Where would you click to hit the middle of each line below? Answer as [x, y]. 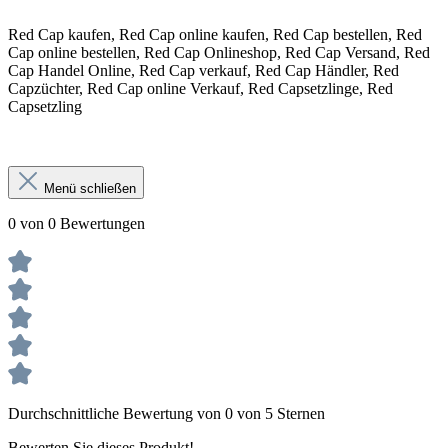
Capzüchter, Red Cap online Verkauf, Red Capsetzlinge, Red [200, 88]
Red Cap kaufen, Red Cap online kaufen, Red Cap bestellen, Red [215, 34]
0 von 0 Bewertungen [76, 223]
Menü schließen [90, 188]
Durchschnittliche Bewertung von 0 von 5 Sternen [166, 413]
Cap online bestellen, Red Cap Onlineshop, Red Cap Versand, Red [219, 52]
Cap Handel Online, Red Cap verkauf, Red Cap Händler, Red [203, 70]
